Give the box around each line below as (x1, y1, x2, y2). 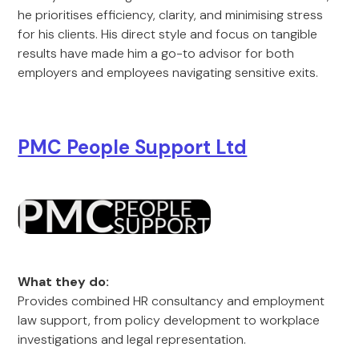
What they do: (18, 273, 110, 290)
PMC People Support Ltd (18, 135, 248, 159)
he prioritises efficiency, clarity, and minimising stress (18, 6, 324, 23)
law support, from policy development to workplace (18, 312, 321, 329)
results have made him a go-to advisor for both (18, 45, 295, 62)
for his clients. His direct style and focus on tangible (18, 26, 318, 42)
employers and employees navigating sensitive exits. (18, 64, 319, 81)
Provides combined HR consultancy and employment (18, 292, 325, 309)
